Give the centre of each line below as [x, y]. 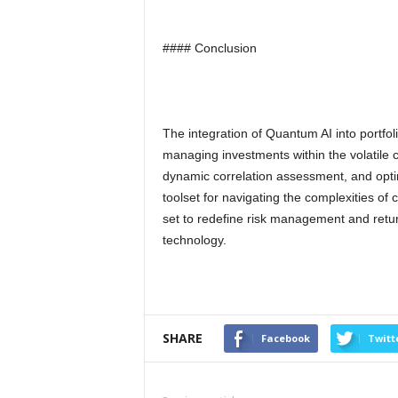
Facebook [285, 338]
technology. [194, 240]
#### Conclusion [209, 48]
